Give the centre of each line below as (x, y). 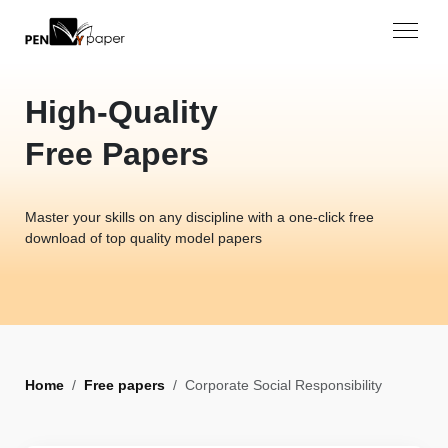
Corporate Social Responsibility (283, 384)
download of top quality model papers (143, 237)
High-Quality (121, 111)
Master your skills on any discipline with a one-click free (199, 216)
